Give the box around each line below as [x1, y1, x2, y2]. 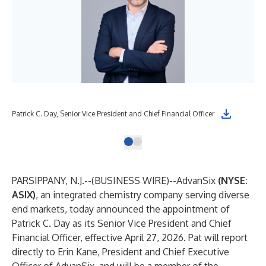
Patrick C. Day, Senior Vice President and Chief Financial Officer [12, 109, 214, 118]
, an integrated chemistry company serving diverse [36, 189, 249, 201]
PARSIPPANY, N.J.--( [12, 175, 94, 186]
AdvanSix [176, 175, 218, 186]
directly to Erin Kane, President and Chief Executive [12, 246, 229, 258]
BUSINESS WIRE [94, 175, 166, 186]
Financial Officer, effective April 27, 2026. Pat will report [12, 232, 248, 243]
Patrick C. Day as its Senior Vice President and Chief [12, 217, 232, 229]
